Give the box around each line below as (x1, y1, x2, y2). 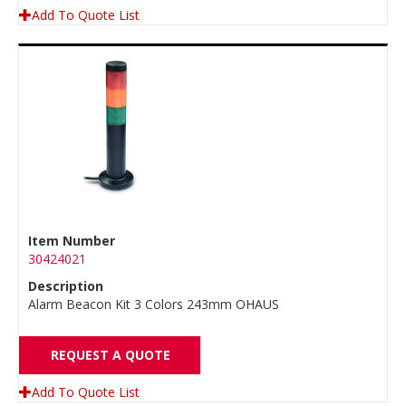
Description (28, 277, 103, 295)
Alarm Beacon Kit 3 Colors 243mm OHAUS (28, 295, 279, 313)
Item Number (28, 232, 115, 249)
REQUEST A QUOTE (51, 346, 170, 363)
